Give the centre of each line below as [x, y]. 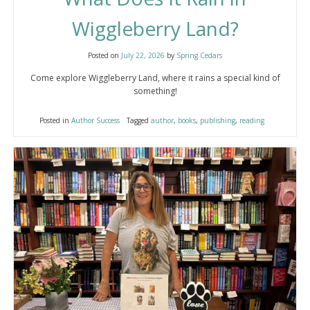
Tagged [138, 120]
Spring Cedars [199, 55]
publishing [217, 120]
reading [252, 120]
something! [155, 91]
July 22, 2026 [143, 55]
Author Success [95, 120]
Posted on [104, 55]
